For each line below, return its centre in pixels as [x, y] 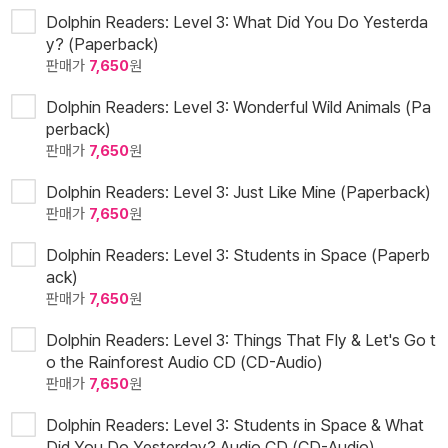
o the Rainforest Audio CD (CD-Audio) [184, 362]
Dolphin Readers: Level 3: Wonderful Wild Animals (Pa [238, 107]
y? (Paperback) [102, 44]
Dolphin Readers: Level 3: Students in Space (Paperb [238, 255]
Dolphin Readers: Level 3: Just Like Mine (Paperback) [238, 192]
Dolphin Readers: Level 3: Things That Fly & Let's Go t [241, 340]
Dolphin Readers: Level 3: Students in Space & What [235, 425]
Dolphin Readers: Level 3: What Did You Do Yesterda [237, 22]
